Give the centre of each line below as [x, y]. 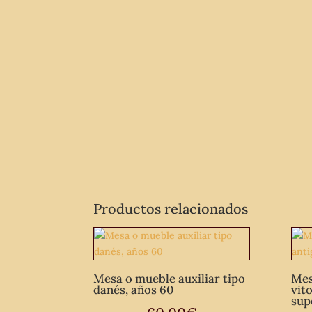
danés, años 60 [134, 289]
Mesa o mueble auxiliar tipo [170, 278]
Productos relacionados [171, 209]
